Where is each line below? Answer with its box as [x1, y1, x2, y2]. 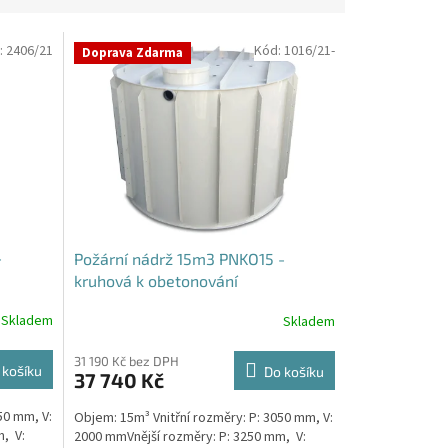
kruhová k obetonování [73, 271, 238, 290]
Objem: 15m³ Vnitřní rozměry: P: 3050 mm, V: [73, 408, 333, 428]
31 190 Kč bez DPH [73, 353, 179, 369]
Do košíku [263, 363, 324, 380]
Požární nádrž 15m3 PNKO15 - [73, 249, 285, 268]
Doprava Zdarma [81, 43, 183, 62]
